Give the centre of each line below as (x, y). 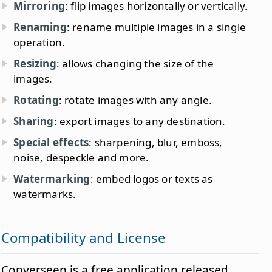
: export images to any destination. (140, 121)
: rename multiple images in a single (156, 27)
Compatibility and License (84, 238)
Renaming (40, 27)
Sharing (34, 121)
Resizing (35, 64)
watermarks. (45, 194)
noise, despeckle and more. (81, 158)
